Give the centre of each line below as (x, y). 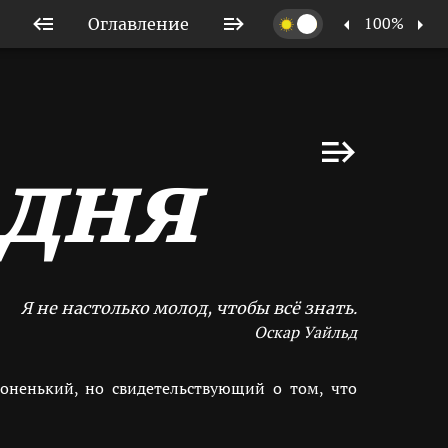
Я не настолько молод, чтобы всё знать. (188, 308)
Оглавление (138, 23)
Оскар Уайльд (305, 332)
